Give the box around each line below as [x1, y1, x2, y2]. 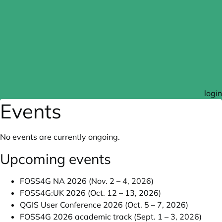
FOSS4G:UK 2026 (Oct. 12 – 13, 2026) [20, 188, 161, 198]
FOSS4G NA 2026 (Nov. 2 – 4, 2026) [20, 176, 154, 186]
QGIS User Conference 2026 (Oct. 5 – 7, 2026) [20, 200, 188, 210]
